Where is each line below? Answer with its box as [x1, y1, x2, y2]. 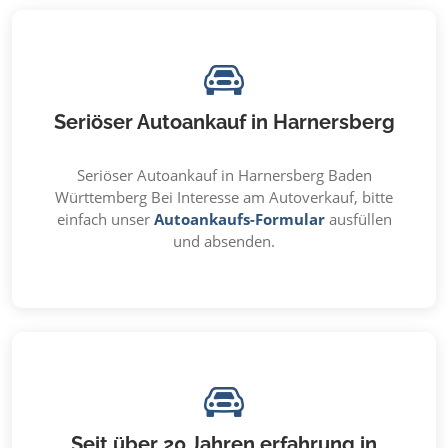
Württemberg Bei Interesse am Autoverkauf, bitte [55, 187, 393, 207]
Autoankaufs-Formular [153, 209, 325, 229]
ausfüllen [324, 209, 392, 229]
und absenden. [173, 231, 275, 251]
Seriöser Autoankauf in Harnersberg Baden [76, 165, 372, 185]
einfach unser [56, 209, 154, 229]
